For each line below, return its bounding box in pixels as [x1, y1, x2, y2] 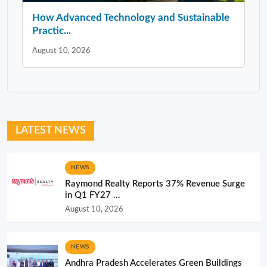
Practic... [32, 25, 71, 36]
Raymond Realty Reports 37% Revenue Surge [65, 179, 245, 188]
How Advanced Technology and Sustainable [32, 12, 229, 23]
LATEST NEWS [15, 125, 86, 136]
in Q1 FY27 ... [65, 190, 120, 200]
